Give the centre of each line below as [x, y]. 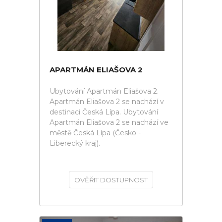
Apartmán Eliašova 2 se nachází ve [109, 122]
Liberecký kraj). [75, 143]
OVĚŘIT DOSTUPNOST [111, 180]
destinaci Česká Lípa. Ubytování [104, 112]
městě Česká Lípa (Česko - [95, 133]
